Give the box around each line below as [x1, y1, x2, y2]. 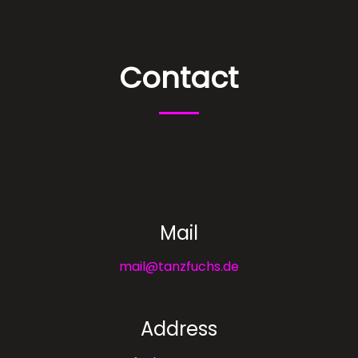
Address [141, 315, 217, 342]
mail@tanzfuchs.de [119, 257, 239, 276]
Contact [119, 57, 239, 98]
